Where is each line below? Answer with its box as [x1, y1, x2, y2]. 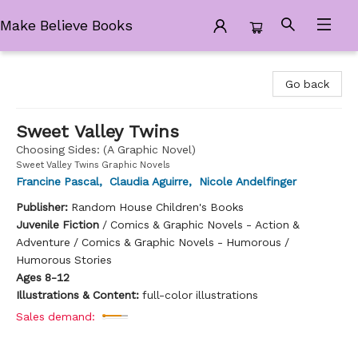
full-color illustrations [142, 288, 258, 301]
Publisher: [16, 201, 71, 213]
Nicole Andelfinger [199, 175, 296, 188]
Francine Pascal [16, 175, 99, 188]
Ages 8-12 [16, 271, 70, 284]
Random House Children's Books [71, 201, 244, 213]
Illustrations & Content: [16, 288, 142, 301]
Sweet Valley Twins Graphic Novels [16, 160, 170, 170]
